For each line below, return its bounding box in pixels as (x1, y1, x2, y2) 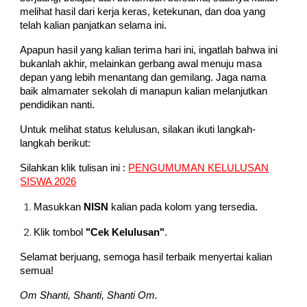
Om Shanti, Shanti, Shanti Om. (20, 290, 158, 301)
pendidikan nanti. (20, 99, 95, 110)
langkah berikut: (20, 138, 91, 149)
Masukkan (34, 201, 84, 212)
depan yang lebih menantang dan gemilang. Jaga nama (20, 72, 267, 83)
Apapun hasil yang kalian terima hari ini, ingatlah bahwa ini (20, 45, 278, 56)
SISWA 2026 (20, 176, 77, 187)
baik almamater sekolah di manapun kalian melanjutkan (20, 86, 268, 97)
